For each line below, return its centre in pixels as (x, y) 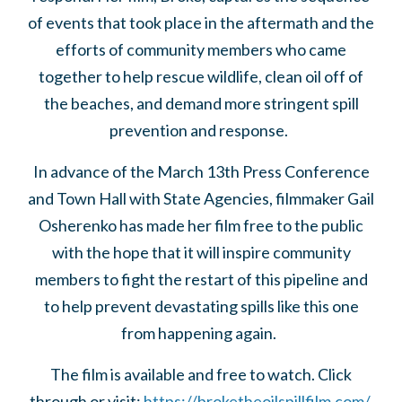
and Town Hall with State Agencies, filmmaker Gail (201, 198)
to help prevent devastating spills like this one (201, 306)
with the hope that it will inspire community (201, 252)
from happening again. (201, 332)
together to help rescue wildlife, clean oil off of (201, 76)
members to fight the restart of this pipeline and (201, 279)
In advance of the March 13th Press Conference (201, 171)
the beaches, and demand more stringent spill (201, 103)
